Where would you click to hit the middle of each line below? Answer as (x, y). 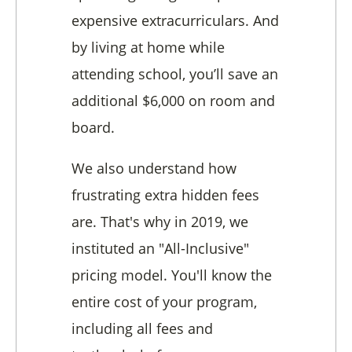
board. (93, 128)
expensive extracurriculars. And (175, 21)
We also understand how (154, 169)
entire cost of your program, (164, 302)
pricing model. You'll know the (172, 275)
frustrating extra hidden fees (165, 195)
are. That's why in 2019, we (160, 222)
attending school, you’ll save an (175, 74)
